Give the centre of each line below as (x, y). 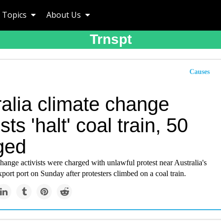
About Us (65, 15)
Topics (15, 15)
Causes (200, 72)
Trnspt (110, 39)
